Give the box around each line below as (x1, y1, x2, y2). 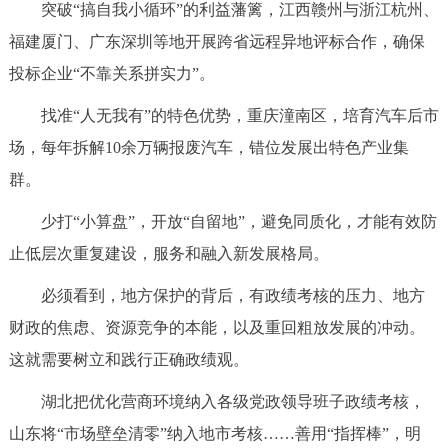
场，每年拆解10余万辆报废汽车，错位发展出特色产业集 (8, 139, 409, 157)
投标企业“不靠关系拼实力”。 (8, 65, 215, 83)
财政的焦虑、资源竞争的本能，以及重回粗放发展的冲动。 (8, 319, 425, 337)
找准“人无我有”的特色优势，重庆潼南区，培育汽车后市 (8, 107, 439, 125)
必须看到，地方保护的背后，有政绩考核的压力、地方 (8, 287, 425, 305)
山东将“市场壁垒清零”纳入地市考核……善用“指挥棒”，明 (8, 425, 421, 443)
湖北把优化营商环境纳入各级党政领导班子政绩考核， (8, 393, 425, 411)
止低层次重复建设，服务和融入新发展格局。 (8, 245, 329, 263)
